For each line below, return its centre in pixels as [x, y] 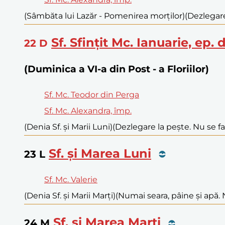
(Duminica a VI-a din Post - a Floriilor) [117, 69]
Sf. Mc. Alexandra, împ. [88, 110]
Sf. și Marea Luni [100, 153]
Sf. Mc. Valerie [71, 180]
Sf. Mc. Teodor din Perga [92, 94]
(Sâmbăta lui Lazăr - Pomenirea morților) [104, 16]
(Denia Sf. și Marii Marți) [70, 196]
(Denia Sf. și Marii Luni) [68, 127]
